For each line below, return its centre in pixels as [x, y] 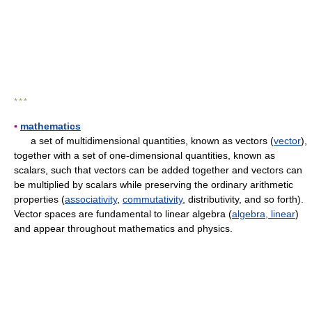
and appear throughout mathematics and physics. [123, 228]
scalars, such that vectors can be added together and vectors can [158, 170]
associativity [91, 199]
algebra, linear [264, 214]
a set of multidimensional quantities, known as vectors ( [144, 141]
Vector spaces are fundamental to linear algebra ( [123, 214]
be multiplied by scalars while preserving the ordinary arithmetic [154, 185]
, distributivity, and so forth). [243, 199]
